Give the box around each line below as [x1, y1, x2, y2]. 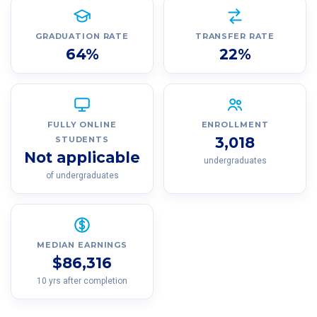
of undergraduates [45, 170, 119, 180]
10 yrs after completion [37, 275, 127, 286]
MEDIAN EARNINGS [36, 239, 128, 250]
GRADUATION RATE [35, 30, 129, 41]
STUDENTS [54, 134, 110, 144]
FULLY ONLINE [47, 119, 117, 129]
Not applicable [24, 148, 140, 166]
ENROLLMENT [201, 119, 269, 129]
